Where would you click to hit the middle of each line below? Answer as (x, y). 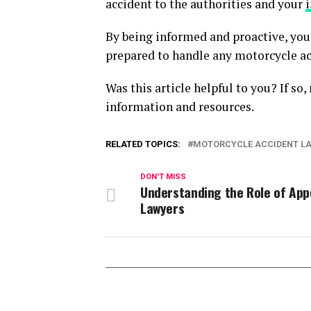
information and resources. (180, 107)
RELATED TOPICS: (143, 144)
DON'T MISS (163, 177)
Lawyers (162, 208)
